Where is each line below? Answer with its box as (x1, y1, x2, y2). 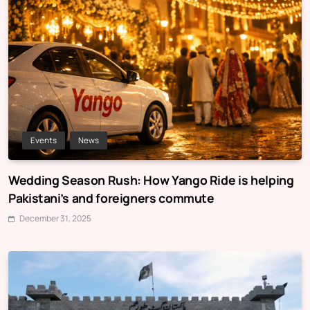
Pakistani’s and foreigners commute (8, 189, 215, 206)
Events (30, 134, 57, 145)
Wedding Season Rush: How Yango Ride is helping (8, 171, 294, 188)
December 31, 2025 (19, 212, 91, 224)
